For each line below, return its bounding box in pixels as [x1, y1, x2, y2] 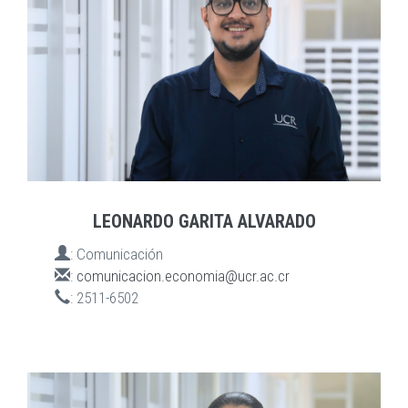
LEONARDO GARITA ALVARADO [92, 210, 316, 233]
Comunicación [76, 245, 163, 264]
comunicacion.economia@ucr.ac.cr [76, 267, 290, 286]
